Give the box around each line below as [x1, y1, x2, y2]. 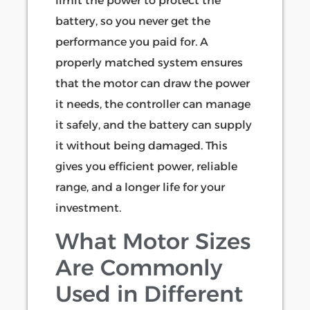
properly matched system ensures [55, 56, 243, 69]
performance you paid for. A [55, 35, 208, 48]
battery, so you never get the [55, 15, 210, 28]
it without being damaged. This [55, 139, 228, 152]
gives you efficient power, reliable [55, 160, 237, 173]
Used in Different [55, 280, 243, 308]
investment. [55, 201, 121, 215]
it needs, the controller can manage [55, 98, 250, 111]
